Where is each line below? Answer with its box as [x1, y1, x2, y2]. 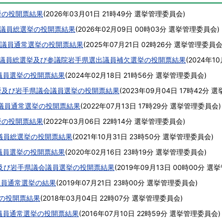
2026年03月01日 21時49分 [46, 9, 132, 18]
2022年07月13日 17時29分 [83, 102, 168, 110]
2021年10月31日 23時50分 [75, 132, 161, 141]
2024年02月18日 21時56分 [67, 71, 154, 79]
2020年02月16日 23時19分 [67, 148, 154, 156]
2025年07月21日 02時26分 [86, 40, 172, 49]
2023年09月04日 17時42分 [122, 86, 209, 95]
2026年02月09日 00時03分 [78, 25, 166, 33]
